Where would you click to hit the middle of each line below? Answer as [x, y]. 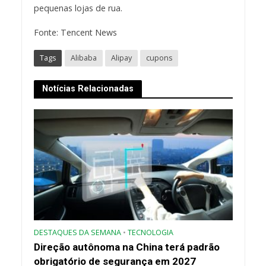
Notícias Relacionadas [88, 88]
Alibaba [83, 58]
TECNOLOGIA [150, 233]
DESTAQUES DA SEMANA [77, 233]
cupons [159, 58]
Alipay [121, 58]
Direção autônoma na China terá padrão [126, 247]
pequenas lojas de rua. [78, 8]
